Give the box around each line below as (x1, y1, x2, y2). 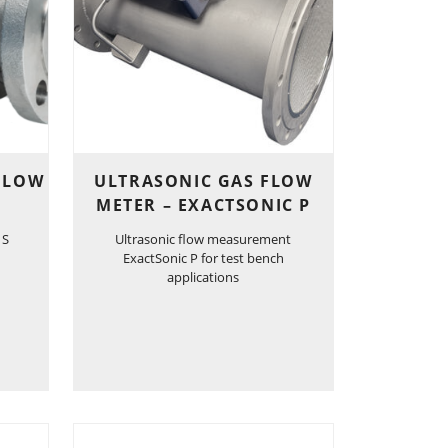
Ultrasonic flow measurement (115, 229, 292, 248)
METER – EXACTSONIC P (95, 193, 311, 216)
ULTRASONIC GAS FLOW (94, 169, 313, 192)
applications (167, 267, 240, 286)
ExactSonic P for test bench (122, 248, 284, 267)
